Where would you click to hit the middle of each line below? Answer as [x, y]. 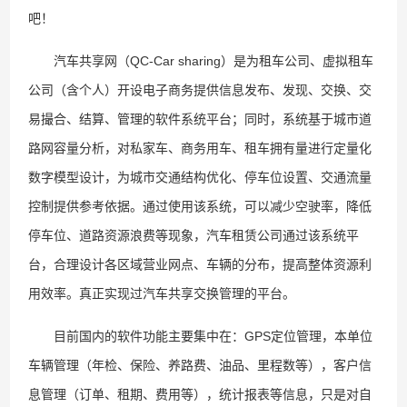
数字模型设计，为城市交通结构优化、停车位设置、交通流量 [200, 177]
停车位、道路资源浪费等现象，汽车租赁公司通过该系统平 [194, 235]
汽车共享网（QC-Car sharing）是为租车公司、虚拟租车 [201, 61]
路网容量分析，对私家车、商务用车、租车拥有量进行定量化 [200, 148]
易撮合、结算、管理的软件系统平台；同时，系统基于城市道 [200, 119]
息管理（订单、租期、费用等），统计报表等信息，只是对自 [200, 394]
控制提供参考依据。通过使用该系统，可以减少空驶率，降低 [200, 206]
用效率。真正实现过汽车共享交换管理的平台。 [162, 293]
